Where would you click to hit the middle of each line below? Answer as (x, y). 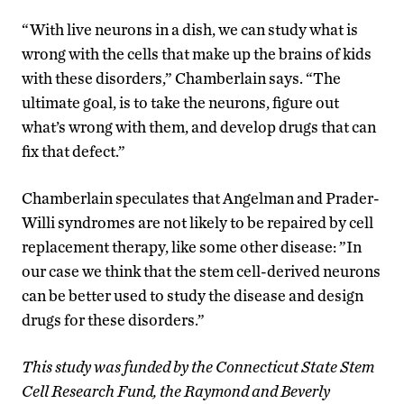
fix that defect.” (73, 151)
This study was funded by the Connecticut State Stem (198, 367)
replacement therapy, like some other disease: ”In (192, 247)
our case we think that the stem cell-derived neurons (201, 271)
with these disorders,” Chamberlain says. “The (181, 78)
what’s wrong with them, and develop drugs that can (199, 127)
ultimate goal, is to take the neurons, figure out (180, 103)
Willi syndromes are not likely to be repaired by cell (197, 223)
